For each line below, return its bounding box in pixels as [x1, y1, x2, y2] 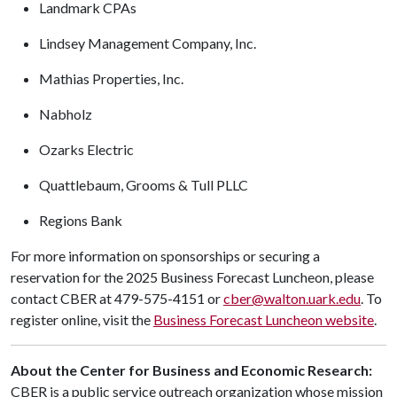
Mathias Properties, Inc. [39, 70, 189, 87]
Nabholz [39, 105, 97, 122]
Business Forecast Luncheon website [153, 311, 374, 328]
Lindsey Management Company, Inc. [39, 35, 261, 51]
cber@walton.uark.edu [223, 290, 361, 307]
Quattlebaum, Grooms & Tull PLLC [39, 176, 253, 193]
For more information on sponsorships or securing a [11, 247, 320, 264]
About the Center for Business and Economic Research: [11, 362, 372, 378]
